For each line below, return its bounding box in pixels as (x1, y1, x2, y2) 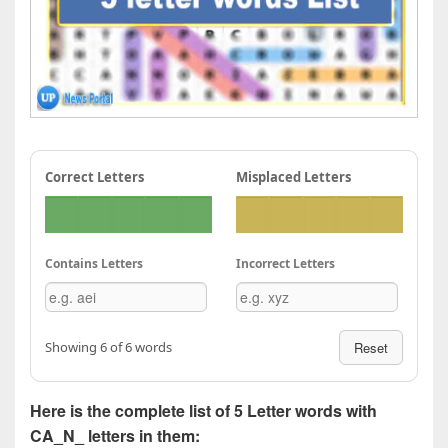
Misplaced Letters (236, 167, 351, 186)
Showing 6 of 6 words (45, 337, 172, 356)
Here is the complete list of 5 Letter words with (30, 398, 377, 422)
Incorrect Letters (236, 254, 335, 272)
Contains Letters (45, 254, 143, 272)
